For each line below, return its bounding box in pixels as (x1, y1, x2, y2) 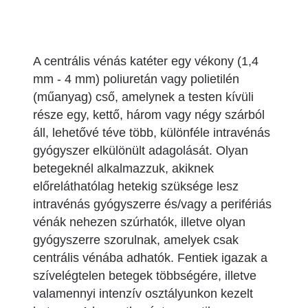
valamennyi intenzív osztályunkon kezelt (33, 287, 253, 300)
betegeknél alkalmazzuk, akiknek (33, 162, 214, 175)
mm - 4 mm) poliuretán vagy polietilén (33, 72, 239, 86)
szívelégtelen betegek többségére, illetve (33, 269, 256, 283)
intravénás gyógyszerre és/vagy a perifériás (33, 197, 272, 211)
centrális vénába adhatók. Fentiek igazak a (33, 251, 267, 265)
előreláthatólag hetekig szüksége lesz (33, 179, 239, 193)
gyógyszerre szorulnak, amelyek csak (33, 233, 239, 247)
